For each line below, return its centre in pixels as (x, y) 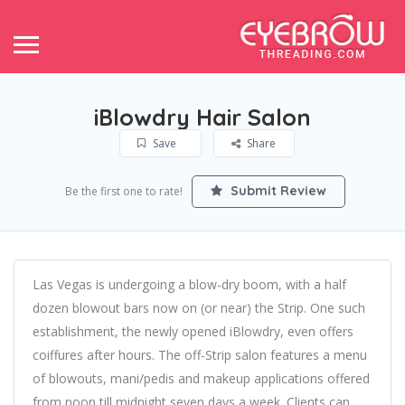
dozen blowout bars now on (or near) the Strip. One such (199, 308)
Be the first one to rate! (123, 191)
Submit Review (276, 191)
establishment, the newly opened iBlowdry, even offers (193, 331)
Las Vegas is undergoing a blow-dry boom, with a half (189, 284)
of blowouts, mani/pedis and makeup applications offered (201, 378)
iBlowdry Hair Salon (202, 117)
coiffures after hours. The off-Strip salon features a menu (200, 355)
